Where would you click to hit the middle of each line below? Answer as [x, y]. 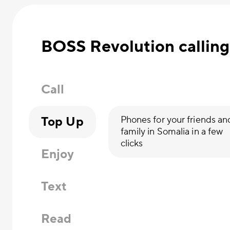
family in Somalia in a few [172, 131]
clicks [132, 143]
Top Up [62, 122]
